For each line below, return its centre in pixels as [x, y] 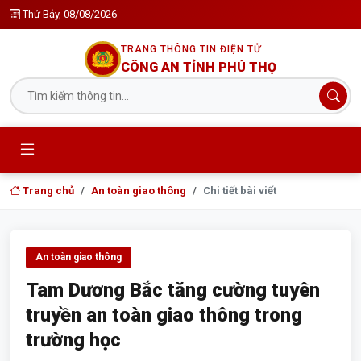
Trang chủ [47, 191]
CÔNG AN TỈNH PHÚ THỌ [199, 67]
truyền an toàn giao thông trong [164, 315]
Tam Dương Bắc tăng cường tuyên [173, 290]
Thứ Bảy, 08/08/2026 [70, 14]
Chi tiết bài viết [240, 191]
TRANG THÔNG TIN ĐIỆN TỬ [191, 49]
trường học [73, 340]
